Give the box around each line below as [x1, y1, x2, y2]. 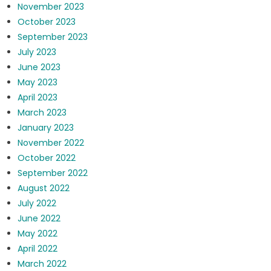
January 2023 [17, 122, 74, 134]
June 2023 [17, 61, 60, 74]
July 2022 [17, 197, 56, 210]
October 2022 [17, 152, 76, 165]
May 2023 [17, 76, 57, 89]
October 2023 [17, 16, 76, 28]
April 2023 [17, 91, 57, 104]
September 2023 [17, 31, 88, 44]
